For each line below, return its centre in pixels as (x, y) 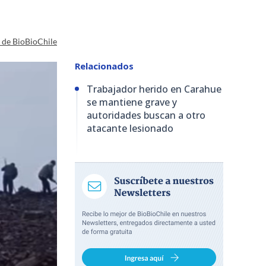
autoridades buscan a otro (146, 115)
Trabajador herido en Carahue (154, 89)
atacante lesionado (130, 128)
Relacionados (104, 66)
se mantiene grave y (132, 102)
